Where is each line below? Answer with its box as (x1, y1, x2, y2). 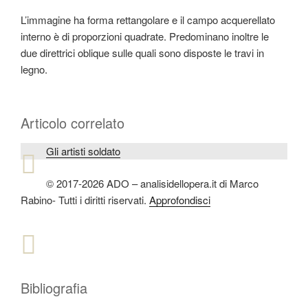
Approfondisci (149, 192, 210, 207)
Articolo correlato (21, 113, 124, 133)
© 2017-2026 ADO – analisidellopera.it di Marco (46, 175, 258, 190)
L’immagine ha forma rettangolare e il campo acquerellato (21, 12, 275, 27)
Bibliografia (21, 278, 87, 298)
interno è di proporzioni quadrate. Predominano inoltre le (21, 28, 269, 43)
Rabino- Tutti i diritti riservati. (21, 192, 149, 207)
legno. (21, 61, 47, 76)
